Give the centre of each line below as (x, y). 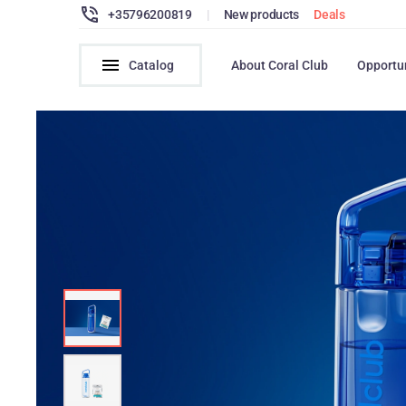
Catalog (152, 65)
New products (261, 14)
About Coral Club (280, 65)
